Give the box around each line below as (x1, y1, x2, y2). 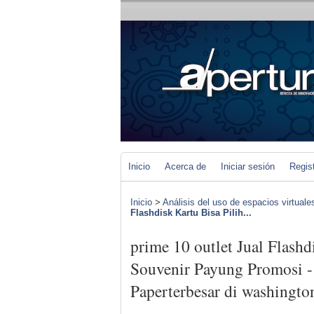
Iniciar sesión (221, 161, 275, 172)
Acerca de (165, 161, 206, 172)
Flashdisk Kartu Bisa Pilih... (130, 207, 252, 218)
